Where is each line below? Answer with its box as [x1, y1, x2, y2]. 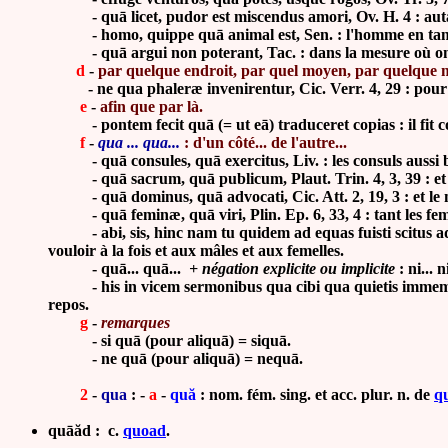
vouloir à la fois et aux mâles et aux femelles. [48, 242, 344, 259]
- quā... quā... [48, 260, 185, 277]
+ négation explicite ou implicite [185, 260, 395, 277]
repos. [48, 296, 89, 313]
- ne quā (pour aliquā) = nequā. [48, 350, 303, 367]
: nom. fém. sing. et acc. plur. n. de [196, 386, 434, 403]
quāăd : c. [48, 422, 123, 439]
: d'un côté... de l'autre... [180, 134, 347, 151]
